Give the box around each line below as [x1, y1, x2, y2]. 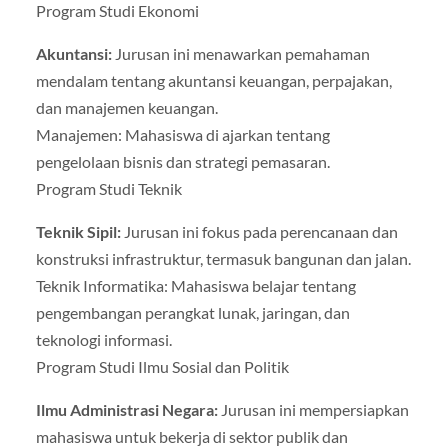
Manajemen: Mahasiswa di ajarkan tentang [35, 124, 330, 144]
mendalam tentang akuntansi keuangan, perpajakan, [35, 70, 392, 90]
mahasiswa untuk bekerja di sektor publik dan [35, 427, 348, 446]
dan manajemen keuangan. [35, 97, 218, 117]
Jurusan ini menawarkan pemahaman [111, 43, 370, 63]
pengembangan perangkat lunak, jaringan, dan [35, 302, 350, 322]
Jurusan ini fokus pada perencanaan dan [120, 221, 398, 241]
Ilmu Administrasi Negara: [35, 400, 218, 419]
